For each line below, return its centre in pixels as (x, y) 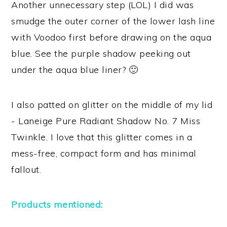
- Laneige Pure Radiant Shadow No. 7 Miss (106, 121)
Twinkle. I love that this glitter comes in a (102, 137)
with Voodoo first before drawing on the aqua (111, 37)
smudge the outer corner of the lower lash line (113, 21)
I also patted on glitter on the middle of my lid (112, 105)
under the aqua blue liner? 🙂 (75, 70)
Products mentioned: (57, 204)
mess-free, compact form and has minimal (104, 153)
